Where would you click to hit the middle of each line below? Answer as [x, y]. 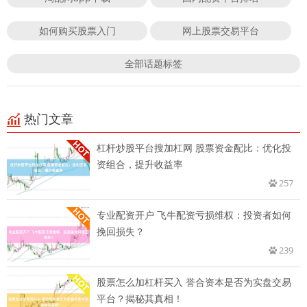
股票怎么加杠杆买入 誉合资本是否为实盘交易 [194, 282]
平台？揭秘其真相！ [140, 299]
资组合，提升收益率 [140, 164]
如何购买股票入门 [77, 31]
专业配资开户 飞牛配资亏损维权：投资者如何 [194, 215]
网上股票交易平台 [221, 31]
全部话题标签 [153, 64]
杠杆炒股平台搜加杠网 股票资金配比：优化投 [194, 148]
